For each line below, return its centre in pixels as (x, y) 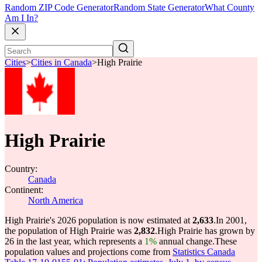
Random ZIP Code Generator (59, 8)
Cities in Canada (61, 63)
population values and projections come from (89, 252)
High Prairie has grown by (206, 231)
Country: (21, 169)
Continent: (24, 190)
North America (56, 200)
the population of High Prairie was (69, 231)
